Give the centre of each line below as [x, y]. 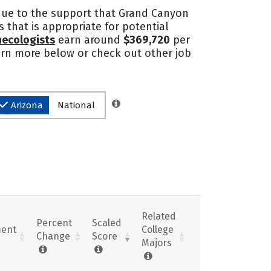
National [76, 105]
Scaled [107, 223]
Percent [54, 223]
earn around [89, 40]
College [158, 229]
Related [159, 216]
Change [53, 236]
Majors [157, 243]
